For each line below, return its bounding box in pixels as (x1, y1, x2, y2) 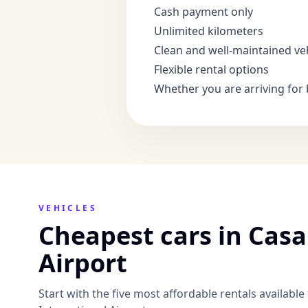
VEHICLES (38, 202, 97, 214)
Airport (38, 246, 127, 280)
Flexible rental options (154, 62, 269, 77)
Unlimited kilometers (154, 23, 263, 38)
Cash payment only (154, 4, 253, 19)
